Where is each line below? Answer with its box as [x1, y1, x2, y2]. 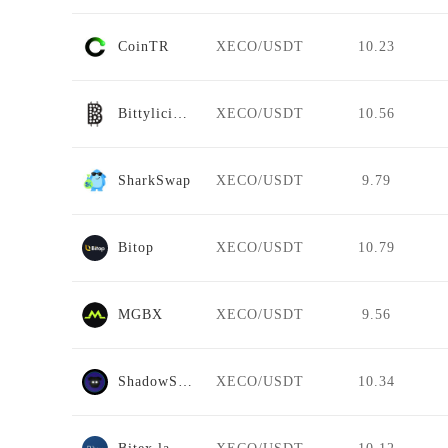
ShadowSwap [178, 373, 192, 389]
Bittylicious [173, 105, 187, 121]
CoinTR [118, 38, 169, 54]
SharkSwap [118, 172, 191, 188]
